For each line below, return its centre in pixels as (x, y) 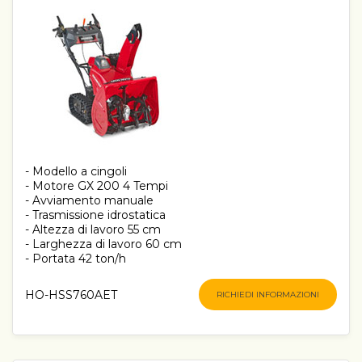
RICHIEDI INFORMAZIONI (268, 295)
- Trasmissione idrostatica (95, 215)
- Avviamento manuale (89, 201)
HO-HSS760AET (71, 295)
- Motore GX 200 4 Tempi (97, 186)
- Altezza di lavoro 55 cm (93, 230)
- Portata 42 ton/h (76, 259)
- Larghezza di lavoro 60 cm (103, 244)
